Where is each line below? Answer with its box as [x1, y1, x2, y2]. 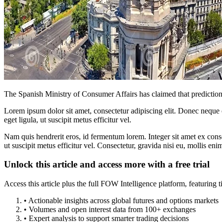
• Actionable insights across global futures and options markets [24, 196, 219, 205]
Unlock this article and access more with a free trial [4, 159, 210, 170]
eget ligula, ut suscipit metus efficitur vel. [4, 115, 131, 124]
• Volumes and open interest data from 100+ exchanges [24, 205, 196, 214]
